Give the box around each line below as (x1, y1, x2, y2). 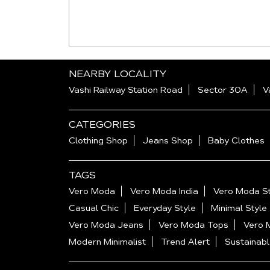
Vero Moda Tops (159, 219, 228, 231)
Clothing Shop (69, 135, 128, 146)
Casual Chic (69, 202, 119, 214)
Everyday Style (134, 202, 196, 214)
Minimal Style (211, 202, 267, 214)
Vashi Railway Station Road (69, 84, 183, 96)
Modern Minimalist (69, 236, 146, 248)
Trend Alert (161, 236, 210, 248)
